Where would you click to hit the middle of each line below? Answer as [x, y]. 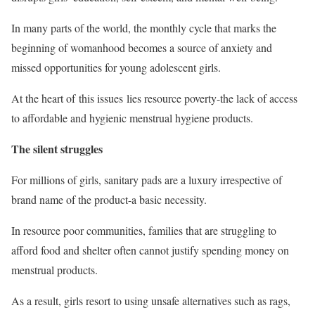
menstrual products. [56, 270]
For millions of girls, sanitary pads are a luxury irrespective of [147, 180]
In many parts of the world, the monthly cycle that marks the [144, 28]
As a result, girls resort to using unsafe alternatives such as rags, [151, 301]
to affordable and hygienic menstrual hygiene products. [134, 118]
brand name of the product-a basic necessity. [111, 199]
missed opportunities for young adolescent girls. [118, 67]
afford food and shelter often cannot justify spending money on [150, 250]
